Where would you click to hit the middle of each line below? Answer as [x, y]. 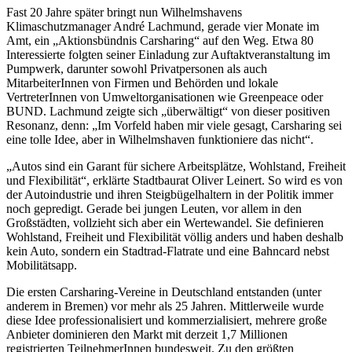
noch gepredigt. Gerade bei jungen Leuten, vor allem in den [154, 208]
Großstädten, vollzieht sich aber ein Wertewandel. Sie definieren [165, 222]
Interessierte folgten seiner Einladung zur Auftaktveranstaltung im [168, 54]
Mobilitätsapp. [42, 265]
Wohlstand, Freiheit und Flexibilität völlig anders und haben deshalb [175, 236]
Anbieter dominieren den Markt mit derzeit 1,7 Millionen [147, 334]
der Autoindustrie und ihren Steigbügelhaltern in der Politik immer [170, 194]
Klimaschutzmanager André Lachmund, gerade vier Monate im [163, 26]
